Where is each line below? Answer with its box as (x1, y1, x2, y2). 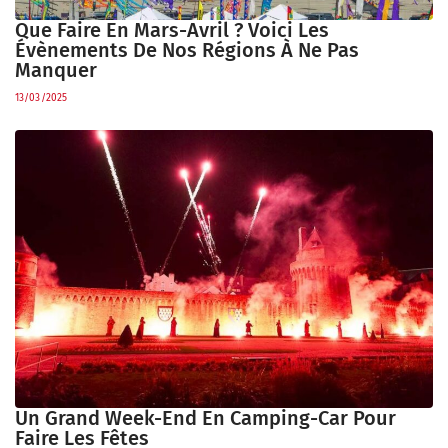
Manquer (15, 57, 97, 82)
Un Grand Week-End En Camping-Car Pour (15, 405, 396, 430)
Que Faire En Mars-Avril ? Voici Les (15, 17, 329, 42)
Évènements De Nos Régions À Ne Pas (15, 37, 359, 62)
